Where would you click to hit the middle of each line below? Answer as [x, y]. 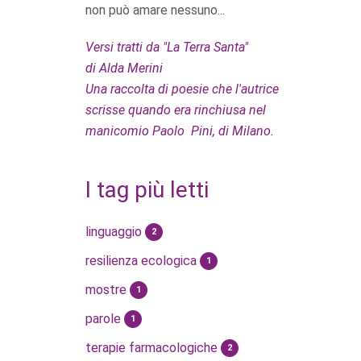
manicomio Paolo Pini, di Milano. [180, 131]
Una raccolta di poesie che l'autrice [182, 89]
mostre [108, 289]
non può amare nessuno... [155, 10]
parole [105, 318]
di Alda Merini [124, 68]
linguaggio [115, 231]
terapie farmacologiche [153, 347]
